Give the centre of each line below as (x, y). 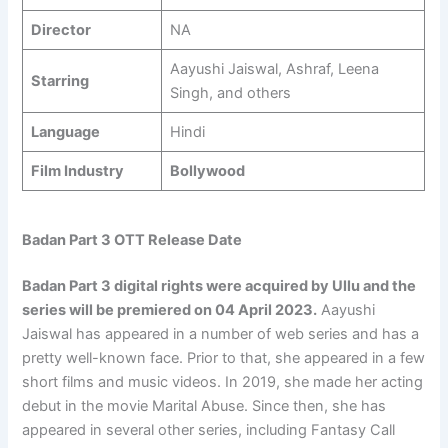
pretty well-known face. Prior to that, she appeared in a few (224, 357)
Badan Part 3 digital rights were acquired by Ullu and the (219, 285)
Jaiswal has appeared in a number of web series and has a (221, 333)
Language (65, 132)
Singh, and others (230, 93)
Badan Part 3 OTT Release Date (132, 239)
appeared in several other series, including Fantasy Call (209, 429)
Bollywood (207, 171)
